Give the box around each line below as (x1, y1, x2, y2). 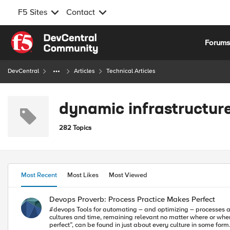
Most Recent (21, 171, 57, 179)
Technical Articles (106, 67, 156, 75)
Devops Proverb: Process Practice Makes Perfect (49, 195, 215, 204)
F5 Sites (18, 7, 47, 17)
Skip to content (18, 32, 70, 42)
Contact (66, 7, 95, 17)
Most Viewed (109, 171, 147, 179)
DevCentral (8, 67, 39, 75)
